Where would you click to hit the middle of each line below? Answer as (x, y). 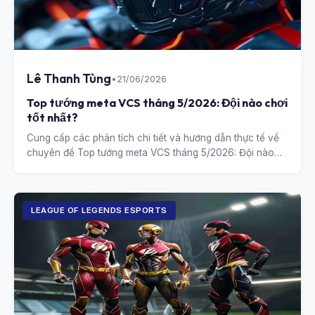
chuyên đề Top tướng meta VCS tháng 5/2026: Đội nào (150, 153)
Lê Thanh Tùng (69, 78)
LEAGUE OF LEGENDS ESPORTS (99, 210)
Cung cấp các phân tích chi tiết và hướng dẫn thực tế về (153, 138)
